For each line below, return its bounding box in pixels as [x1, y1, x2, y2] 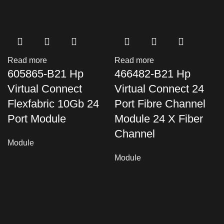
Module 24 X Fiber [114, 112, 203, 125]
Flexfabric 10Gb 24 [7, 97, 99, 110]
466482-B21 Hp [114, 67, 190, 80]
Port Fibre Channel [114, 97, 205, 110]
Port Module [7, 112, 66, 125]
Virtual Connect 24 [114, 82, 204, 95]
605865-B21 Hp [7, 67, 83, 80]
